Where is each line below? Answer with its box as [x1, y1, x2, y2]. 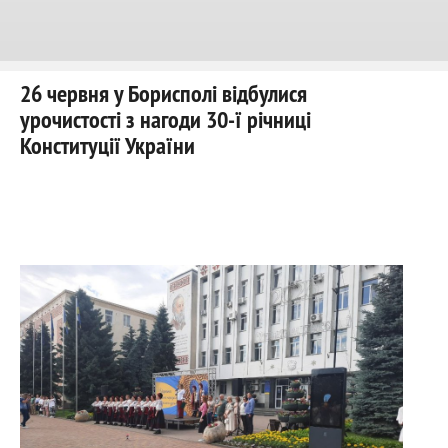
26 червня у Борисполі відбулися [20, 77, 307, 109]
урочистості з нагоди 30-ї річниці [20, 103, 311, 135]
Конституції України [20, 129, 195, 161]
